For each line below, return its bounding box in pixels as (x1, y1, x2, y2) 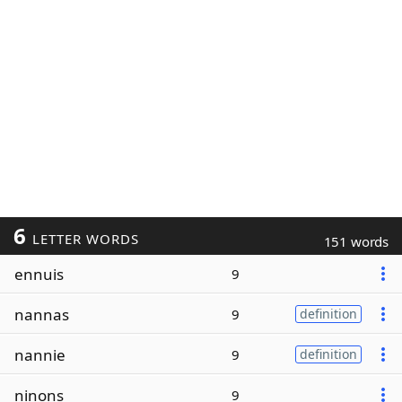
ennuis (14, 263, 64, 284)
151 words (323, 232, 389, 250)
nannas (14, 303, 69, 325)
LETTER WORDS (27, 230, 139, 248)
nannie (14, 344, 66, 365)
